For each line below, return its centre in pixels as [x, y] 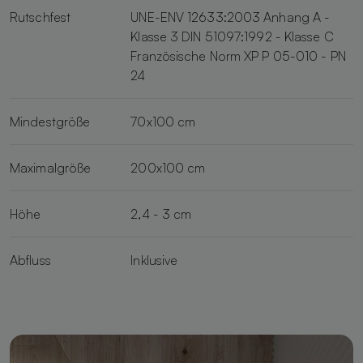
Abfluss [30, 260]
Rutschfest [40, 17]
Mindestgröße [50, 121]
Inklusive [154, 260]
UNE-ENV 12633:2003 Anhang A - [231, 17]
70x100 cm [163, 121]
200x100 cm [168, 167]
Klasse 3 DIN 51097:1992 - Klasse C [232, 36]
